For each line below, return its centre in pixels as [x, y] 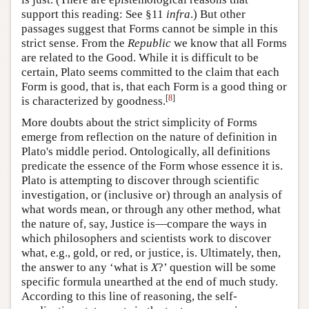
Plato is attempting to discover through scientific [140, 180]
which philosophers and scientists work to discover [146, 238]
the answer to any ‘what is [86, 267]
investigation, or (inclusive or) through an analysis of [152, 195]
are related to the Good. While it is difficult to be [140, 57]
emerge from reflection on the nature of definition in [149, 137]
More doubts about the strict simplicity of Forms [139, 122]
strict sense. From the [74, 43]
